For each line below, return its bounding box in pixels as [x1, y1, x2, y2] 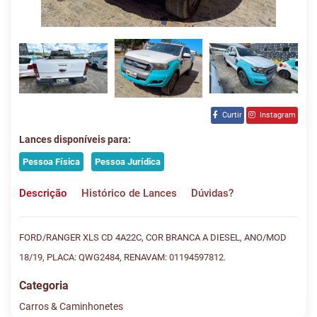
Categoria [19, 279, 69, 293]
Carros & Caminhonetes [19, 301, 123, 313]
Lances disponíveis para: [19, 134, 131, 146]
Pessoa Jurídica [95, 156, 161, 168]
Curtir [218, 110, 242, 120]
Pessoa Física [23, 156, 81, 168]
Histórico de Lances [81, 187, 177, 200]
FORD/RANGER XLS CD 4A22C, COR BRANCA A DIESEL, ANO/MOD [19, 232, 287, 243]
